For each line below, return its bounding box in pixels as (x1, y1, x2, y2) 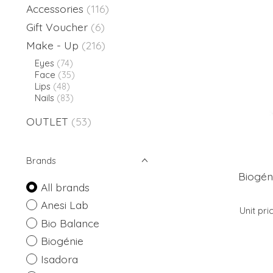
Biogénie (40, 234, 83, 248)
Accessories (26, 1, 87, 15)
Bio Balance (40, 216, 99, 230)
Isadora (40, 252, 78, 266)
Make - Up (26, 38, 82, 52)
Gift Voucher (26, 19, 88, 34)
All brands (40, 180, 90, 194)
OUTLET (26, 114, 68, 128)
